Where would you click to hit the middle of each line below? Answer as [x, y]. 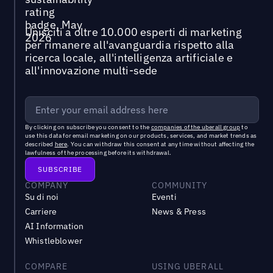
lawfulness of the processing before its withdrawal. [98, 152]
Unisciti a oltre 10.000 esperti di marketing [133, 32]
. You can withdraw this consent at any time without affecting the [161, 144]
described [40, 144]
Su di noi [42, 197]
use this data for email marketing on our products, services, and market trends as [141, 135]
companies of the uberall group [196, 127]
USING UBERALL [187, 266]
